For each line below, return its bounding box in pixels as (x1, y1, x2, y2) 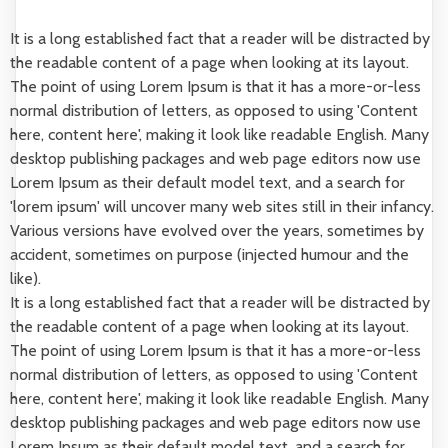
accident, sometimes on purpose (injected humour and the (10, 245, 409, 264)
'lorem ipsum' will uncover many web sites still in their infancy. (10, 197, 434, 216)
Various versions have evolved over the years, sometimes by (10, 221, 424, 240)
